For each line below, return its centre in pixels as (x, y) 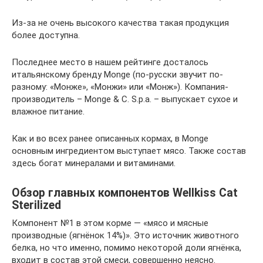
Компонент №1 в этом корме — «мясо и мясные (110, 223)
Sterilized (36, 205)
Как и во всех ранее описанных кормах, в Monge (110, 139)
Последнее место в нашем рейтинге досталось (110, 62)
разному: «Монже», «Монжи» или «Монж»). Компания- (120, 87)
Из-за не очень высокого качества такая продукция (120, 23)
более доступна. (46, 35)
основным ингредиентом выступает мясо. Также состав (129, 151)
